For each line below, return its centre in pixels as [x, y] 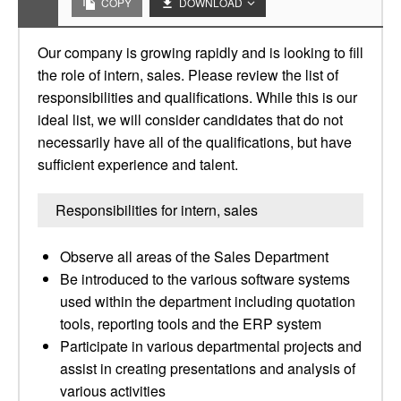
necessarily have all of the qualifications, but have [195, 142]
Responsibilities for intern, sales [157, 210]
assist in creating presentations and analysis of [208, 368]
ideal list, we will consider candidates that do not [190, 119]
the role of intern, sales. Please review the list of [188, 75]
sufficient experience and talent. [138, 164]
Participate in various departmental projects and [211, 346]
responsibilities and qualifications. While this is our [197, 97]
